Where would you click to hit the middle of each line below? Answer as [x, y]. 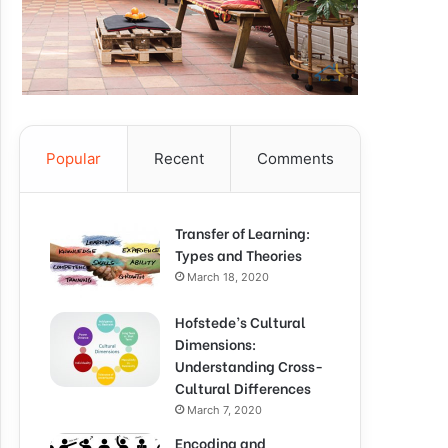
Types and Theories [238, 254]
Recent [179, 158]
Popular [73, 158]
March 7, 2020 [224, 410]
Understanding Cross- [249, 365]
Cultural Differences [243, 387]
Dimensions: [215, 343]
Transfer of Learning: [242, 232]
